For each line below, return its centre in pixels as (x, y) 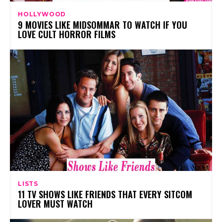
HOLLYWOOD (42, 14)
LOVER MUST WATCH (55, 203)
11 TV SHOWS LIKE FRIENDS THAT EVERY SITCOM (105, 194)
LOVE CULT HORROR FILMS (67, 34)
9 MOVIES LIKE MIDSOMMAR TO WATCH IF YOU (103, 25)
